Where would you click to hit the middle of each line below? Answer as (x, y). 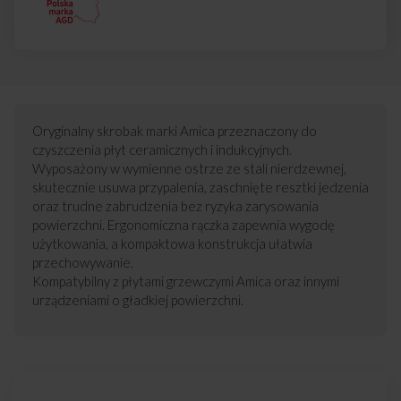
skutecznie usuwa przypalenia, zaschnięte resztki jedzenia (200, 187)
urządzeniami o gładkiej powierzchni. (138, 299)
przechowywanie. (83, 262)
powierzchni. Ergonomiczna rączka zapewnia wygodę (183, 224)
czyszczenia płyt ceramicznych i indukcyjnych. (162, 149)
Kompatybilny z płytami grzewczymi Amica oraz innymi (186, 281)
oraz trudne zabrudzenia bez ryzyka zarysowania (175, 205)
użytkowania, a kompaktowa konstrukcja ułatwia (172, 243)
